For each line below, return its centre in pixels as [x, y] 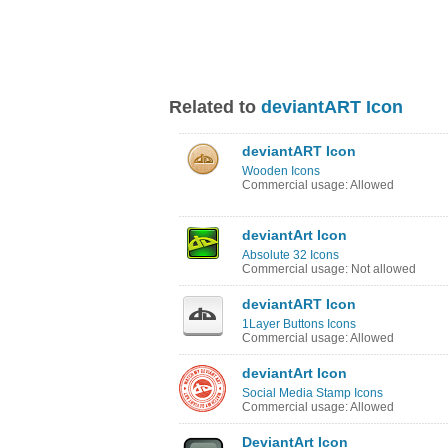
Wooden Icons [281, 171]
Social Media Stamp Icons [312, 393]
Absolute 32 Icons [290, 255]
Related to [215, 107]
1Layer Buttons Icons [299, 324]
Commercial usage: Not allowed [329, 269]
